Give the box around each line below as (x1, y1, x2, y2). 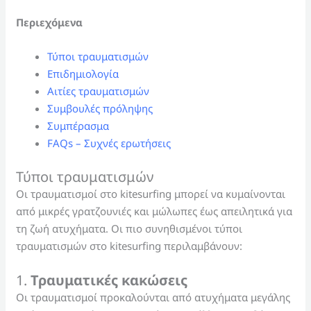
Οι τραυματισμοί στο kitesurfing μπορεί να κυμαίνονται (16, 186, 286, 201)
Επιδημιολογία (47, 67, 119, 81)
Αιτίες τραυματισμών (47, 84, 150, 99)
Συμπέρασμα (47, 119, 110, 133)
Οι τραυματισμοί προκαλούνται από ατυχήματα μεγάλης (16, 289, 291, 304)
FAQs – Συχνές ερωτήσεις (47, 136, 171, 151)
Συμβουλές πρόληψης (47, 101, 153, 116)
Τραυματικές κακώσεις (31, 270, 188, 289)
